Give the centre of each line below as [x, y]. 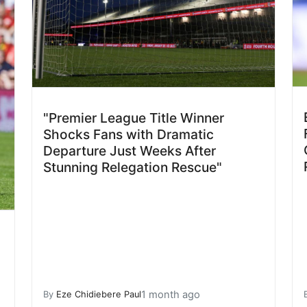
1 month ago [171, 294]
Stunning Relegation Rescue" [133, 167]
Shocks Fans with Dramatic [128, 134]
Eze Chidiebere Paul [99, 295]
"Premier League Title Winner [134, 118]
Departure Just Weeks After [130, 150]
